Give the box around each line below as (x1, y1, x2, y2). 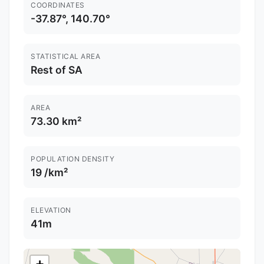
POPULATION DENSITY (31, 154, 114, 164)
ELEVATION (31, 206, 71, 215)
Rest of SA (31, 64, 82, 77)
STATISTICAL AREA (31, 52, 100, 61)
